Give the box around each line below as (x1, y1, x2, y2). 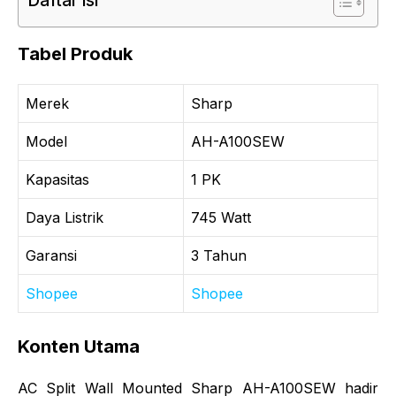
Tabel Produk (18, 42, 133, 65)
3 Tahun (191, 246, 247, 264)
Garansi (26, 246, 77, 264)
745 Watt (191, 208, 251, 226)
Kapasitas (26, 170, 89, 188)
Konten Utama (18, 335, 140, 357)
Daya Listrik (26, 208, 103, 226)
